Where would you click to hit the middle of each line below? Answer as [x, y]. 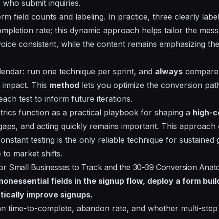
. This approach [187, 126]
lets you [96, 85]
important [139, 126]
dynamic [85, 30]
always [169, 71]
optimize [129, 85]
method [64, 85]
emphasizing [182, 44]
